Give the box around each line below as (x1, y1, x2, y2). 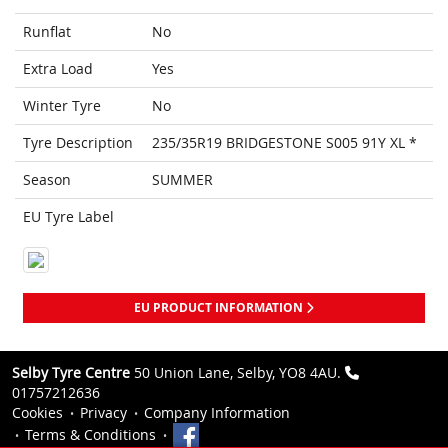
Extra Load (23, 59, 93, 79)
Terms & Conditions (25, 425, 156, 445)
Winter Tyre (23, 96, 101, 116)
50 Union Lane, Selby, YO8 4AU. (130, 363, 345, 383)
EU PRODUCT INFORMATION (134, 299, 306, 317)
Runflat (23, 22, 71, 42)
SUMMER (152, 170, 213, 190)
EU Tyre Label (23, 207, 114, 227)
